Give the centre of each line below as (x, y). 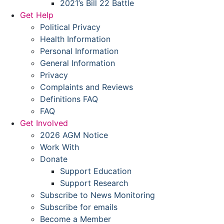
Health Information (75, 39)
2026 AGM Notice (74, 135)
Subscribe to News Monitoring (97, 195)
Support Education (96, 171)
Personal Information (79, 51)
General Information (77, 63)
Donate (54, 159)
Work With (59, 147)
